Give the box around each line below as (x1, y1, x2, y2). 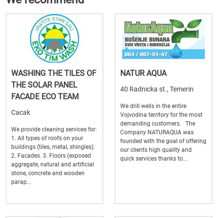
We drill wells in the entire (120, 102, 186, 109)
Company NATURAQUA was (120, 128, 194, 136)
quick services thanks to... (120, 155, 187, 162)
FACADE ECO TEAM (11, 91, 79, 101)
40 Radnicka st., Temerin (120, 85, 194, 93)
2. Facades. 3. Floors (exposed (11, 152, 91, 159)
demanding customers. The (120, 120, 195, 127)
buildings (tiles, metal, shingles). (11, 143, 95, 150)
